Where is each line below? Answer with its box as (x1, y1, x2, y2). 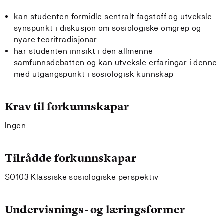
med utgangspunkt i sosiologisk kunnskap (14, 69, 174, 79)
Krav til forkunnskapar (5, 99, 129, 114)
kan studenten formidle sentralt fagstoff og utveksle (14, 12, 212, 21)
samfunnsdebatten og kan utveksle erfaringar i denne (14, 58, 217, 67)
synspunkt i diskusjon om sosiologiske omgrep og (14, 23, 201, 33)
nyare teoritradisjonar (14, 35, 97, 44)
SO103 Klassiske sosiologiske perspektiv (5, 172, 159, 182)
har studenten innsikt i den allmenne (14, 46, 153, 56)
